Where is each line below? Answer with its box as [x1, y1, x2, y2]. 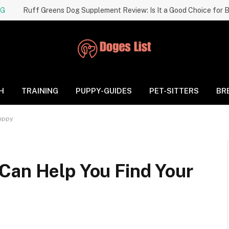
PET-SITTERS [149, 86, 199, 95]
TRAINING [21, 86, 58, 95]
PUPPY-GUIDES [75, 86, 132, 95]
